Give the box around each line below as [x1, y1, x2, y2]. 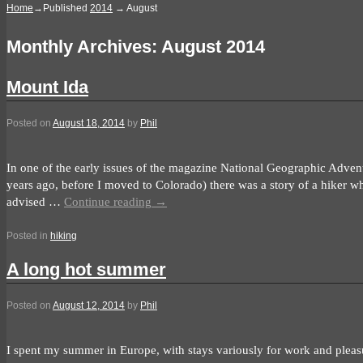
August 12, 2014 [53, 300, 125, 311]
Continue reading [64, 195, 155, 208]
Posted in [6, 229, 48, 241]
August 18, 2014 [53, 117, 125, 129]
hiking [50, 229, 77, 241]
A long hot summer [6, 259, 166, 280]
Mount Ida [6, 77, 88, 98]
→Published [33, 2, 90, 14]
